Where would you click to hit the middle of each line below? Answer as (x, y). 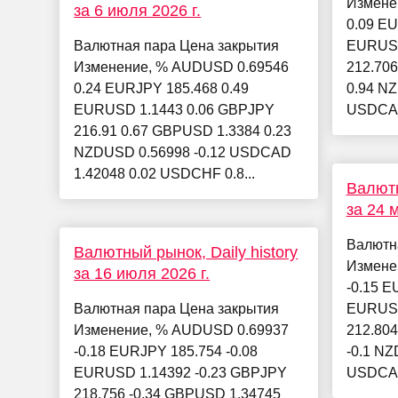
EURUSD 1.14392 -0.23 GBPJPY (181, 373)
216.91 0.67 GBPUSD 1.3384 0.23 (183, 131)
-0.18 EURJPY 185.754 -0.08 (166, 352)
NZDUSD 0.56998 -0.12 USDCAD (183, 153)
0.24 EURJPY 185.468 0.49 (162, 89)
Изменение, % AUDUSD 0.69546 (182, 68)
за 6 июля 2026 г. (138, 11)
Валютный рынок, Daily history (186, 253)
